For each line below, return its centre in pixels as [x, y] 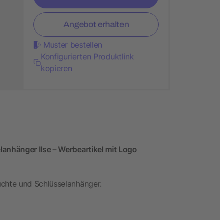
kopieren [56, 68]
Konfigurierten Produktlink [87, 56]
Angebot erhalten [96, 24]
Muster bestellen [73, 44]
